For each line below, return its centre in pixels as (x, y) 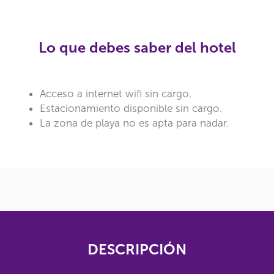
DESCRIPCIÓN (137, 249)
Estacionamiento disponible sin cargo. (131, 108)
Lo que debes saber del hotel (137, 47)
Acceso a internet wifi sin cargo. (116, 94)
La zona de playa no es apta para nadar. (134, 123)
